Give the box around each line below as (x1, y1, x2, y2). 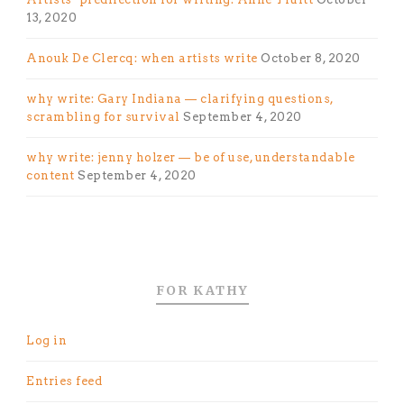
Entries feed (26, 373, 102, 388)
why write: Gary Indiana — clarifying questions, (26, 91, 334, 106)
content (26, 168, 75, 182)
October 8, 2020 (261, 50, 361, 65)
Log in (26, 333, 67, 347)
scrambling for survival (26, 109, 180, 124)
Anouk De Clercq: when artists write (26, 50, 258, 65)
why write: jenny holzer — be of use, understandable (26, 150, 355, 164)
